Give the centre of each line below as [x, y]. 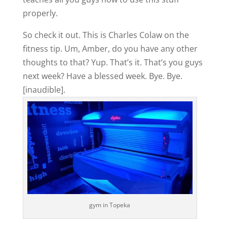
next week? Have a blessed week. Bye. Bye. [102, 76]
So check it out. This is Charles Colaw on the [106, 35]
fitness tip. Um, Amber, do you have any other [110, 48]
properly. [40, 13]
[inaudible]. [44, 89]
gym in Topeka [110, 205]
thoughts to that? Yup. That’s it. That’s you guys [112, 62]
